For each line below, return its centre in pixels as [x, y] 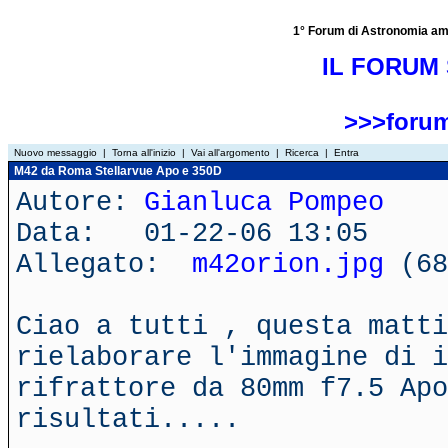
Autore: [80, 202]
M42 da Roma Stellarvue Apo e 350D [116, 171]
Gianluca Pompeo [264, 202]
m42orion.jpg [288, 264]
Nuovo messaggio [55, 152]
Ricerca [302, 152]
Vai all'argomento [230, 152]
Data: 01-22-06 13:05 [192, 233]
